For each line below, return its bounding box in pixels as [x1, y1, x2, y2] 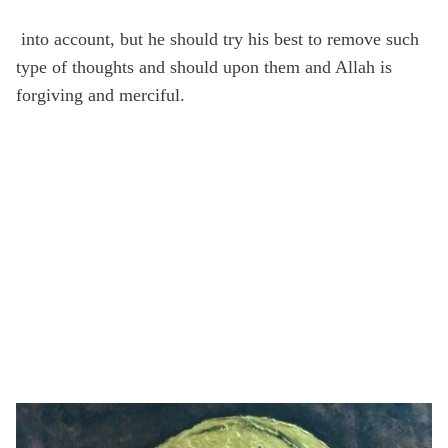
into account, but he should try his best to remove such [21, 29, 419, 50]
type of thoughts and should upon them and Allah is [16, 57, 392, 78]
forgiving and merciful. [16, 85, 185, 106]
